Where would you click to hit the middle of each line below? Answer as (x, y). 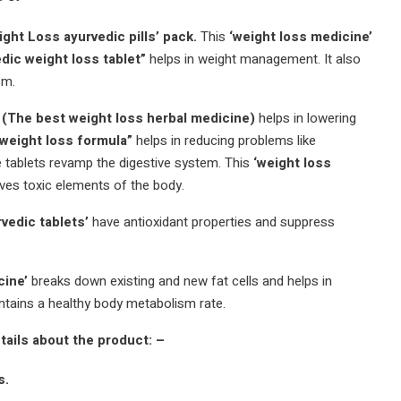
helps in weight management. (235, 59)
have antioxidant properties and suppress (213, 222)
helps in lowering (307, 118)
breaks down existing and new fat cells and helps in (181, 281)
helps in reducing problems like (226, 141)
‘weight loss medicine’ (299, 37)
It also (342, 59)
